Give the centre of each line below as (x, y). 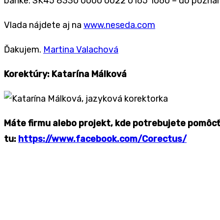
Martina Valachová (81, 50)
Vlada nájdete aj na (44, 25)
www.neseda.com (119, 25)
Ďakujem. (24, 50)
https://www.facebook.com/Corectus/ (102, 139)
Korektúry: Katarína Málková (65, 74)
